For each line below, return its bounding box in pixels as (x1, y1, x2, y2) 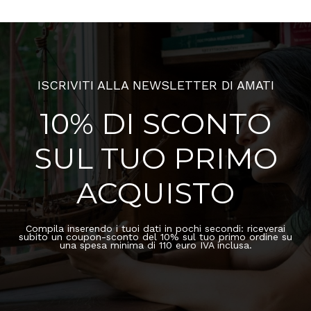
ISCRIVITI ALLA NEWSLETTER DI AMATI (37, 77, 274, 92)
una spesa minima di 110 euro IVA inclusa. (59, 239, 252, 251)
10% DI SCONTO (40, 105, 271, 142)
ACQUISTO (76, 174, 235, 211)
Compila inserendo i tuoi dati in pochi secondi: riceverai (26, 222, 285, 234)
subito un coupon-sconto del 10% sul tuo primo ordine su (19, 230, 292, 242)
